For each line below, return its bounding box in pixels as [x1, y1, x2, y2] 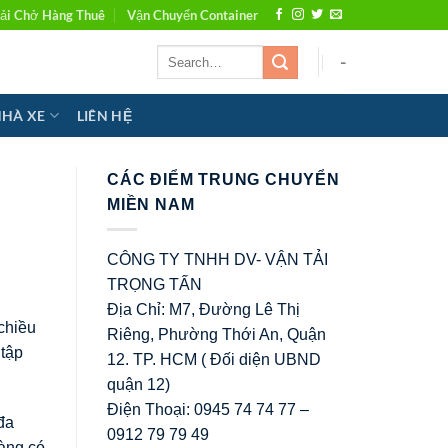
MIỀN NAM [107, 196, 195, 213]
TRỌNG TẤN [107, 275, 202, 293]
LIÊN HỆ [76, 106, 132, 124]
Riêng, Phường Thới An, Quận [107, 325, 326, 343]
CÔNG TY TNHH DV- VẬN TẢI [107, 250, 328, 268]
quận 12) [107, 375, 170, 393]
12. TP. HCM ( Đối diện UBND [107, 350, 321, 368]
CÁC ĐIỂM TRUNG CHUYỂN [107, 171, 340, 188]
